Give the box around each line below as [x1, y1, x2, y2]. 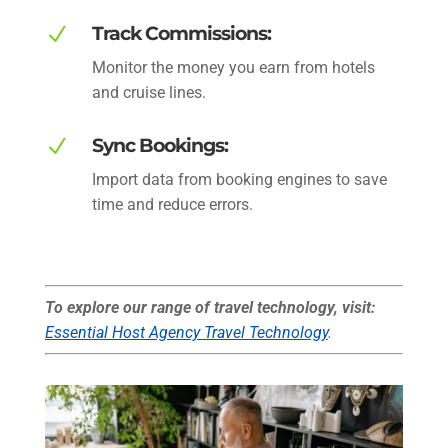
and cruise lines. [91, 82, 206, 102]
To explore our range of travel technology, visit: [44, 297, 375, 317]
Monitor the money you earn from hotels [91, 57, 375, 77]
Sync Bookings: [91, 133, 228, 157]
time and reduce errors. [91, 194, 253, 214]
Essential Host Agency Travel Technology [44, 322, 328, 342]
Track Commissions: [91, 21, 271, 45]
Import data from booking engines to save [91, 169, 387, 189]
